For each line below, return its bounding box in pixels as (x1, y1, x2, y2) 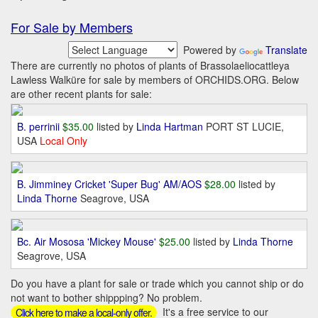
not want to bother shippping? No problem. (11, 290, 202, 305)
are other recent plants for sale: (11, 87, 152, 102)
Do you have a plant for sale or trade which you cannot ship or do (11, 276, 304, 291)
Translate (265, 43, 307, 57)
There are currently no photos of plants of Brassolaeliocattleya (11, 58, 290, 73)
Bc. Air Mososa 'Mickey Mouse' (17, 234, 156, 249)
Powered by (177, 43, 239, 57)
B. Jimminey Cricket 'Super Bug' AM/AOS (17, 177, 202, 192)
